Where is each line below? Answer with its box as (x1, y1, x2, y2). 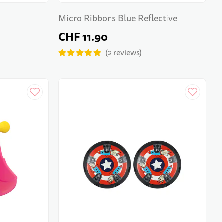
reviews (111, 47, 139, 58)
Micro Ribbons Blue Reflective (58, 12, 177, 25)
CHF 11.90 (58, 28, 108, 45)
